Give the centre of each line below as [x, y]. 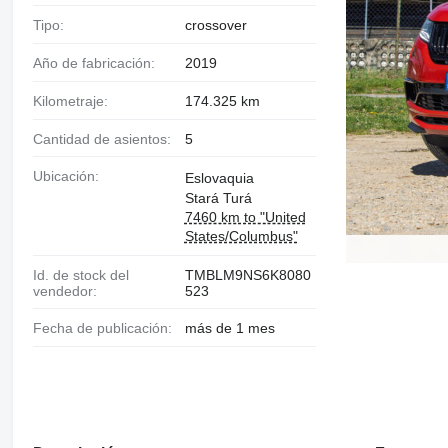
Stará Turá [218, 198]
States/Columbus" [241, 236]
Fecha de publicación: [106, 328]
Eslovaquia [219, 178]
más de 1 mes [229, 328]
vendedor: [64, 291]
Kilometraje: [74, 100]
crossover [215, 25]
